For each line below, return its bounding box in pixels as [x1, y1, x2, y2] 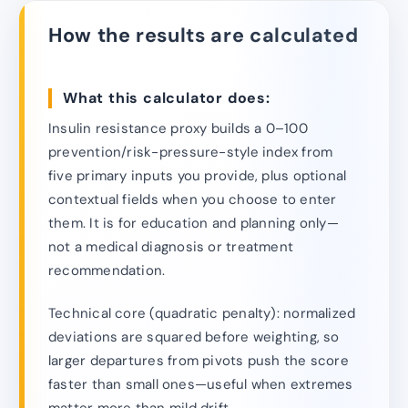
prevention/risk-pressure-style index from [48, 143, 333, 162]
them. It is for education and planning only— [48, 214, 339, 233]
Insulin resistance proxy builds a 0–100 [48, 119, 308, 138]
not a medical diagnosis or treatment [48, 238, 294, 257]
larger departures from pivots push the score [48, 351, 349, 370]
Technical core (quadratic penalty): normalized [48, 303, 356, 322]
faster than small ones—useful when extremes [48, 374, 353, 393]
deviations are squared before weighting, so [48, 327, 340, 346]
